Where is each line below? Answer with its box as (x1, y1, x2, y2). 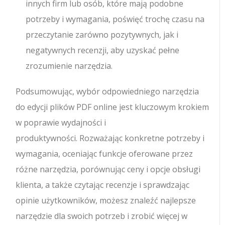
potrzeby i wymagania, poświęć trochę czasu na (26, 13, 205, 25)
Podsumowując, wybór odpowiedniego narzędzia (16, 85, 199, 97)
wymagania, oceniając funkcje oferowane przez (16, 148, 193, 159)
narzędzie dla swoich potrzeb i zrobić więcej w (16, 210, 188, 221)
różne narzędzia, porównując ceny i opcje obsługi (16, 163, 201, 175)
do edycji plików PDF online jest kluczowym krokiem (16, 101, 209, 113)
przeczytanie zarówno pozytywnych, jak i (26, 29, 179, 40)
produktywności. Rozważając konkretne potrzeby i (16, 132, 205, 144)
